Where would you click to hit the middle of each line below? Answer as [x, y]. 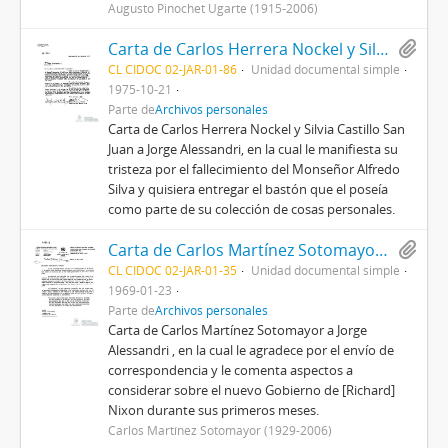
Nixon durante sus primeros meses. [214, 410]
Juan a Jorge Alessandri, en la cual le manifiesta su [253, 149]
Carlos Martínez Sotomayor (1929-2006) [220, 430]
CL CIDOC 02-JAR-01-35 [173, 270]
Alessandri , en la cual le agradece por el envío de [251, 350]
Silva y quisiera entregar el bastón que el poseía [248, 189]
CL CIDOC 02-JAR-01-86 [173, 69]
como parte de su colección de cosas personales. [252, 209]
